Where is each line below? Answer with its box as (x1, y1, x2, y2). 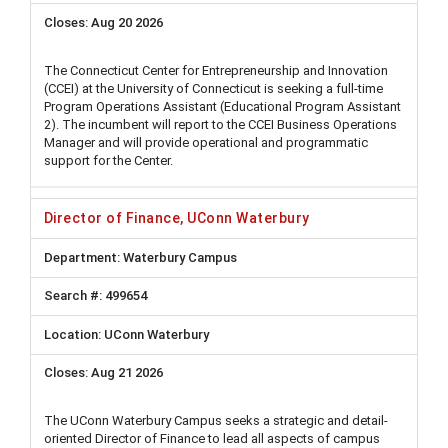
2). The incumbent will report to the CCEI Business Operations (44, 116, 397, 132)
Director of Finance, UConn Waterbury (44, 210, 310, 227)
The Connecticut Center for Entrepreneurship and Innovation (44, 62, 388, 78)
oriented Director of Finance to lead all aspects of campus (44, 431, 380, 446)
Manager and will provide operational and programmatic (44, 134, 368, 150)
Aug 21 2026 (91, 365, 163, 381)
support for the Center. (44, 152, 173, 168)
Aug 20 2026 (91, 14, 163, 30)
